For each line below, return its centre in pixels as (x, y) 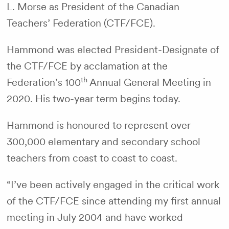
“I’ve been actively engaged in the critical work (113, 185)
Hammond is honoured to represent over (98, 125)
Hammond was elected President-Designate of (113, 50)
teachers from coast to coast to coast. (93, 158)
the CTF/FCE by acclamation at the (87, 66)
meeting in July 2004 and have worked (95, 217)
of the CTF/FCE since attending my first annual (113, 201)
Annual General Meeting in (149, 82)
